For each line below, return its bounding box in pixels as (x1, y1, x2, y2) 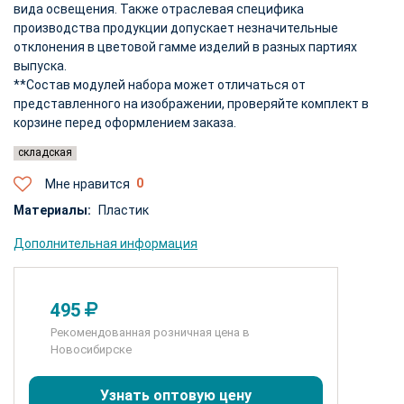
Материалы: (14, 202, 91, 217)
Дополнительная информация (14, 235, 197, 251)
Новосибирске (50, 342, 132, 356)
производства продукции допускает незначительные (14, 20, 338, 35)
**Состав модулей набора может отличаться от (14, 77, 306, 92)
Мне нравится (45, 176, 130, 191)
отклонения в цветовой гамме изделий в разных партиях (14, 39, 357, 54)
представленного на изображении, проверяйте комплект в (14, 96, 369, 111)
